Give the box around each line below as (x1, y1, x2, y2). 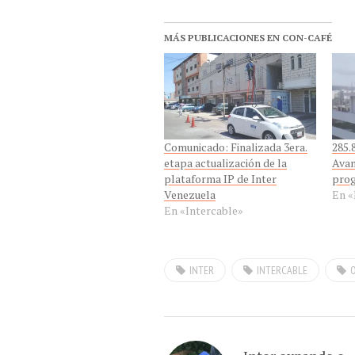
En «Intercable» (164, 203, 243, 219)
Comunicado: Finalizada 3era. (164, 139, 307, 155)
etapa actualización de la (164, 155, 287, 171)
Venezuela (164, 187, 216, 203)
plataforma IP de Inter (164, 171, 277, 187)
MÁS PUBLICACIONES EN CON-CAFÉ (164, 31, 332, 44)
